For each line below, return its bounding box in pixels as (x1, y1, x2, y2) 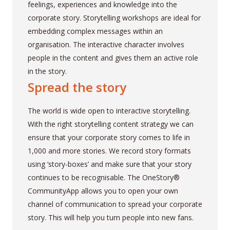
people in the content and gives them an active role (27, 53, 198, 63)
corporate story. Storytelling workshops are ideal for (27, 13, 201, 23)
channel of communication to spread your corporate (27, 199, 202, 209)
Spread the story (27, 79, 126, 96)
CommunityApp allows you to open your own (27, 186, 178, 196)
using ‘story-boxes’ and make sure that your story (27, 159, 191, 169)
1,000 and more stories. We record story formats (27, 146, 191, 156)
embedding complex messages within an (27, 26, 163, 36)
